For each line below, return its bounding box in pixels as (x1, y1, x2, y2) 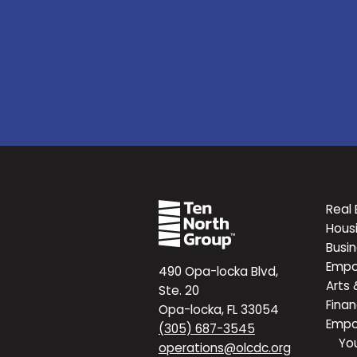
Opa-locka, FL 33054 (158, 301, 279, 318)
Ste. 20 (158, 282, 199, 299)
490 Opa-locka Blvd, (158, 263, 278, 280)
